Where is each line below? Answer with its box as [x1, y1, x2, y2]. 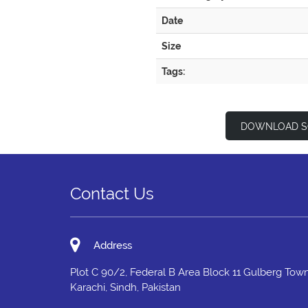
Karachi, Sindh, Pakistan [70, 281, 181, 294]
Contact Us [70, 184, 154, 204]
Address [93, 239, 132, 252]
